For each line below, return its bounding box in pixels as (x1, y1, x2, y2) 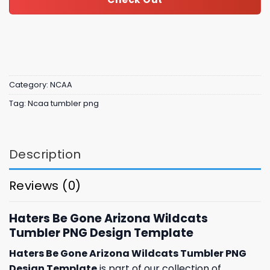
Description (9, 145, 81, 163)
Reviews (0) (9, 177, 81, 194)
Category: (9, 80, 50, 90)
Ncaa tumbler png (28, 98, 99, 109)
